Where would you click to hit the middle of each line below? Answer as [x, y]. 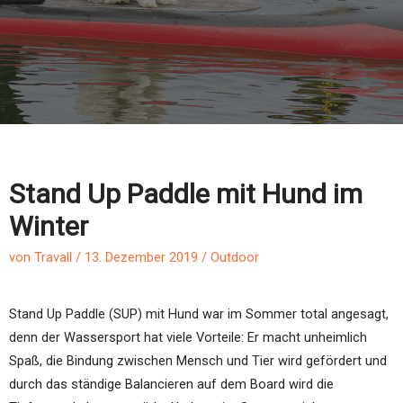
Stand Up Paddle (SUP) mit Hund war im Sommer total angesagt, [199, 313]
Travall [53, 257]
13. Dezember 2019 [141, 257]
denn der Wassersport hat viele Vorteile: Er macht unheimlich [188, 337]
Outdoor [235, 257]
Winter [49, 226]
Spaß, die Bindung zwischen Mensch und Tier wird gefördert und [198, 360]
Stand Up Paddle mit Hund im [186, 193]
